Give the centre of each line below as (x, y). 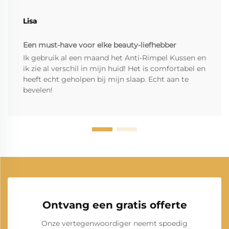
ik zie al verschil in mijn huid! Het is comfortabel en (114, 69)
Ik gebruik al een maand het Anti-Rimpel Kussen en (114, 58)
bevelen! (38, 90)
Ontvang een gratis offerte (114, 205)
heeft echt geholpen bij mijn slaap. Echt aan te (106, 79)
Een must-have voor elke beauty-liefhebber (100, 45)
